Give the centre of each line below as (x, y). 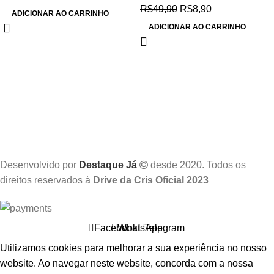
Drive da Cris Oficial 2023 (151, 180)
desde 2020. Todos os (197, 165)
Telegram (165, 228)
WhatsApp (140, 228)
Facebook (116, 228)
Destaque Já (108, 165)
